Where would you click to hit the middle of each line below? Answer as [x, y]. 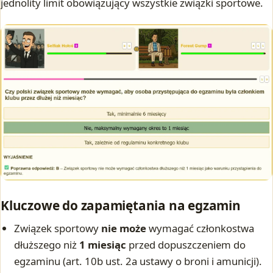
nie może [124, 229]
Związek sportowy [58, 229]
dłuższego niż [47, 245]
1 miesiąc [103, 245]
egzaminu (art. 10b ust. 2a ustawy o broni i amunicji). [138, 261]
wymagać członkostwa [200, 229]
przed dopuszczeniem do [186, 245]
